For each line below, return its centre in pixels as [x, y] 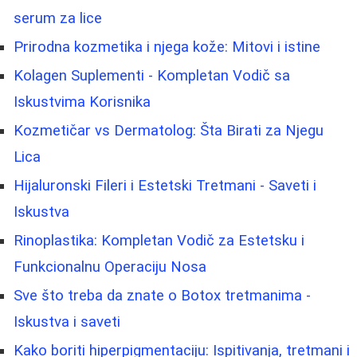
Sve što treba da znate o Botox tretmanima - [162, 295]
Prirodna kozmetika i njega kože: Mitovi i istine [167, 47]
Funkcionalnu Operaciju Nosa [110, 267]
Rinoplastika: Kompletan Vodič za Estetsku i [159, 240]
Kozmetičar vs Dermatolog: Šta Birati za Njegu [169, 130]
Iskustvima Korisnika [82, 102]
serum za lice [58, 18]
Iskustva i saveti [67, 322]
